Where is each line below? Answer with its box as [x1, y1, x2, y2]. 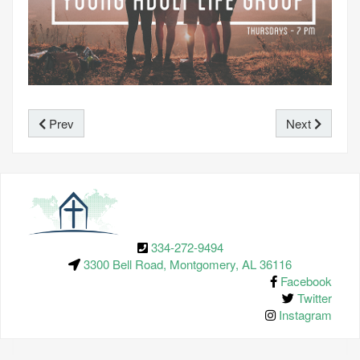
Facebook [280, 272, 332, 289]
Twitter [297, 288, 332, 306]
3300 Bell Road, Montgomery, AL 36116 [84, 255, 292, 272]
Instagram [279, 305, 332, 323]
